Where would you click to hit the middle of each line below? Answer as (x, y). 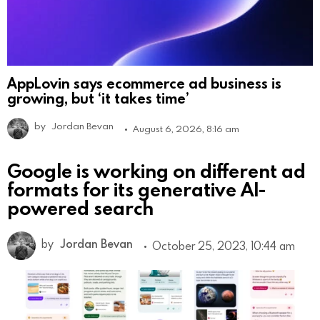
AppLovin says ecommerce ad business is (144, 82)
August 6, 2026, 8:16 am (186, 128)
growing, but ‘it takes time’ (98, 97)
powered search (80, 207)
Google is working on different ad (156, 170)
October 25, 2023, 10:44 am (224, 245)
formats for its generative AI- (136, 189)
